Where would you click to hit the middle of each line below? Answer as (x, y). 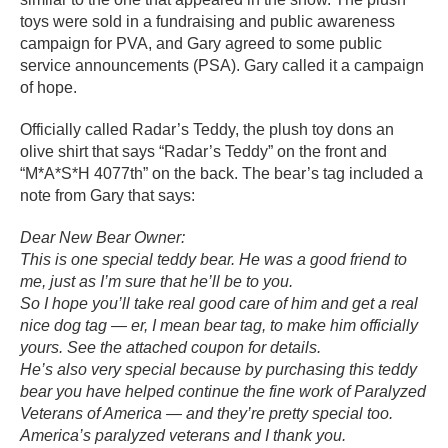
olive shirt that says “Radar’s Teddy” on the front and (203, 151)
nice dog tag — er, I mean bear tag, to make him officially (219, 325)
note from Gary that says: (107, 195)
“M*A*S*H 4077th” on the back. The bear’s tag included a (221, 173)
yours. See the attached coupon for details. (170, 347)
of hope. (48, 87)
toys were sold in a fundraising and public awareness (207, 21)
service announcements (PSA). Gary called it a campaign (222, 65)
